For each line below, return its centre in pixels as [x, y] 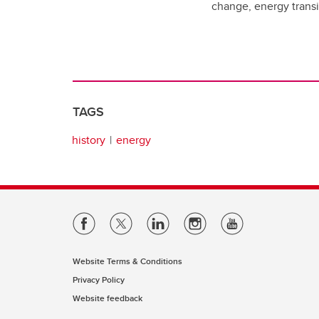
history [89, 140]
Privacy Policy [99, 279]
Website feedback [108, 298]
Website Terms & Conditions [127, 261]
